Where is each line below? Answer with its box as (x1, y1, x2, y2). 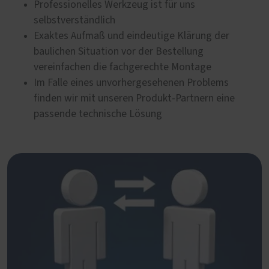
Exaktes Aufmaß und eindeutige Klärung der (34, 30, 229, 41)
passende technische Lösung (34, 108, 162, 119)
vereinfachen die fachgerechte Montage (34, 61, 211, 73)
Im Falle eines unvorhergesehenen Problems (34, 77, 229, 88)
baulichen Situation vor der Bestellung (34, 46, 204, 57)
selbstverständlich (34, 14, 115, 26)
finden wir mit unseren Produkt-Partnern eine (34, 92, 235, 104)
